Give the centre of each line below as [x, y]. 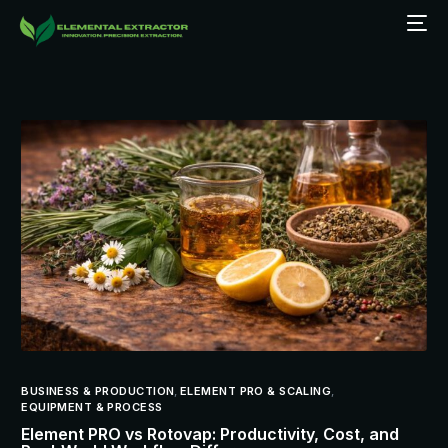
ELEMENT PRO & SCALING [256, 391]
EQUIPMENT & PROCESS [92, 407]
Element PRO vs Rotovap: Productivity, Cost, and [210, 434]
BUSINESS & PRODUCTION [98, 391]
